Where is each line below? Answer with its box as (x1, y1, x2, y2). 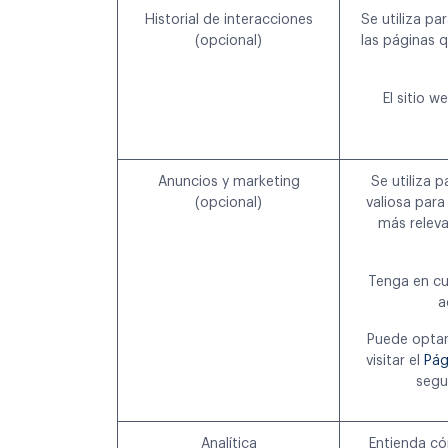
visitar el (366, 354, 424, 369)
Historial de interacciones (144, 13, 313, 28)
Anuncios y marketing (157, 175, 300, 190)
